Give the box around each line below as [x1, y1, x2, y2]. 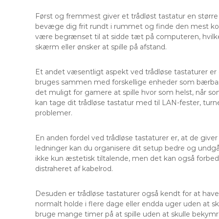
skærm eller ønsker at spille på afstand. [35, 42, 167, 51]
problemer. [35, 108, 72, 117]
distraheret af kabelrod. [35, 164, 113, 173]
